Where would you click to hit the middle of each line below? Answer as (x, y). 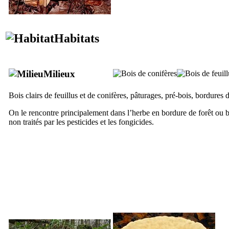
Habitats (77, 38)
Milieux (59, 74)
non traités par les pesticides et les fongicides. (81, 122)
